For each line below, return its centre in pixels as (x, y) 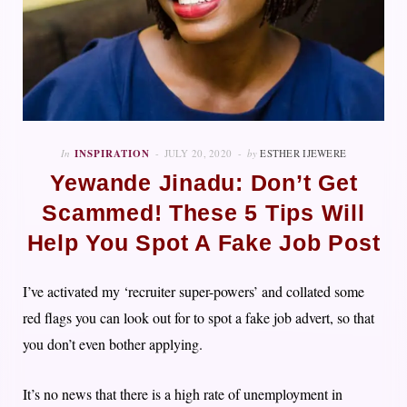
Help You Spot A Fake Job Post (203, 243)
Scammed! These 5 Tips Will (203, 213)
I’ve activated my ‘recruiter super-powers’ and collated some (194, 292)
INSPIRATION (112, 154)
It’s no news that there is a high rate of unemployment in (183, 394)
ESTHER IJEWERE (303, 154)
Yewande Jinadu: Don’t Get (203, 184)
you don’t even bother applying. (113, 344)
